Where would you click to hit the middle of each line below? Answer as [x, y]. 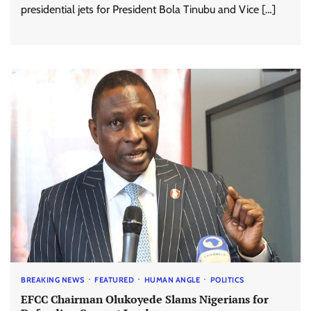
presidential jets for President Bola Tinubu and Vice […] [148, 9]
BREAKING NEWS [53, 279]
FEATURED [114, 279]
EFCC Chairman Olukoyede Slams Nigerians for [145, 299]
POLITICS [227, 279]
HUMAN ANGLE [172, 279]
